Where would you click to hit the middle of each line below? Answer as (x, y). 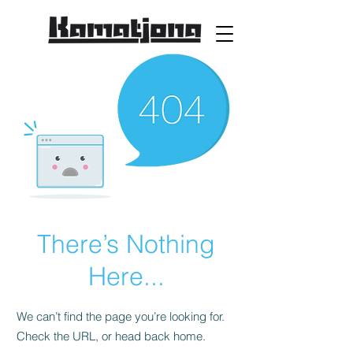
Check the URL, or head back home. (111, 336)
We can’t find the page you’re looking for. (121, 316)
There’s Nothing (126, 244)
